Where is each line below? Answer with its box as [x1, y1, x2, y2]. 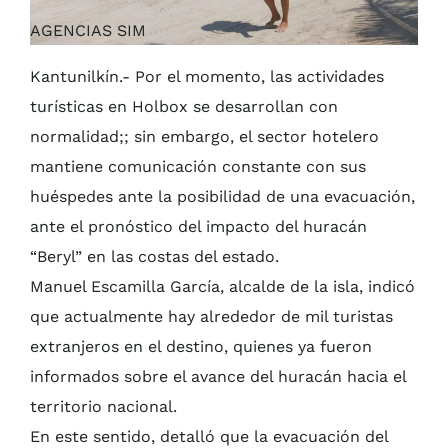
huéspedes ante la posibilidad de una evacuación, [30, 187, 415, 207]
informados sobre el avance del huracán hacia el [30, 367, 406, 387]
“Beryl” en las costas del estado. [30, 247, 279, 267]
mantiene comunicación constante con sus [30, 157, 366, 177]
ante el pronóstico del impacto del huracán [30, 217, 367, 237]
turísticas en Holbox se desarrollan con [30, 97, 338, 117]
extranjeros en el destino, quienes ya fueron [30, 337, 372, 357]
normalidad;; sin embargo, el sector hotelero [30, 127, 379, 147]
